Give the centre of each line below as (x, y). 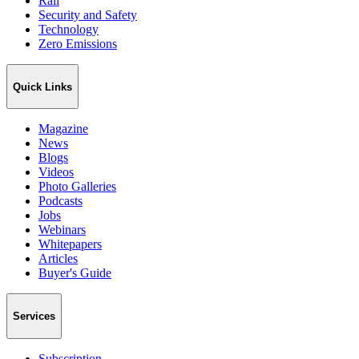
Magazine (63, 129)
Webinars (62, 230)
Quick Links (42, 87)
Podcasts (61, 201)
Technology (69, 29)
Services (34, 316)
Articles (58, 259)
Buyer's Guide (75, 273)
